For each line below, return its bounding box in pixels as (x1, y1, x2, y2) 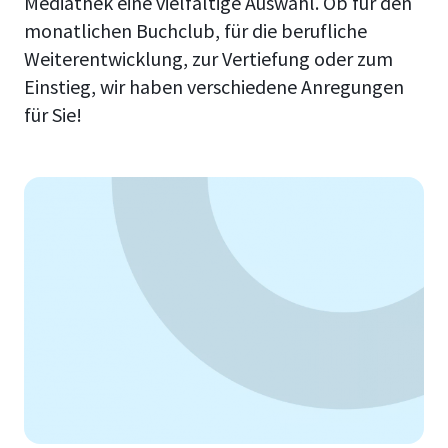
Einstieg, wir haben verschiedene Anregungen (24, 74, 404, 99)
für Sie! (24, 102, 82, 127)
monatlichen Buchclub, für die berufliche (24, 18, 367, 43)
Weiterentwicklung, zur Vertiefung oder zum (24, 46, 393, 71)
